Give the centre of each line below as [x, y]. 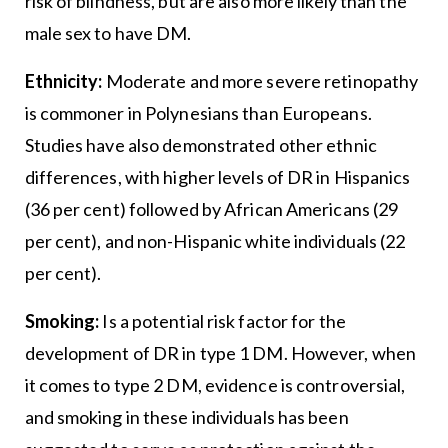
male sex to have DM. [108, 33]
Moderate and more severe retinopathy [260, 81]
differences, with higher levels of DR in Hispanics [217, 177]
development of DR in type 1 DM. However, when [220, 353]
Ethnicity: [63, 81]
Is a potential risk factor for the [222, 321]
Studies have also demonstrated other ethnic [200, 145]
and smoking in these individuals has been [186, 417]
